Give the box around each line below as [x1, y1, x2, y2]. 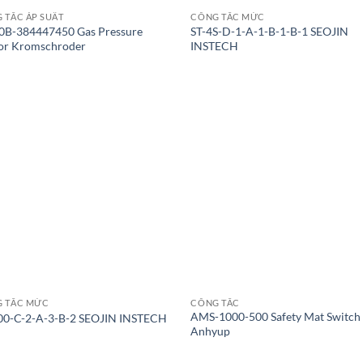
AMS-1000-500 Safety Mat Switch [190, 310, 361, 324]
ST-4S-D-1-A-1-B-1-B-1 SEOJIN [190, 24, 349, 39]
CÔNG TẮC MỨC [190, 11, 265, 23]
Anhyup [190, 324, 231, 339]
